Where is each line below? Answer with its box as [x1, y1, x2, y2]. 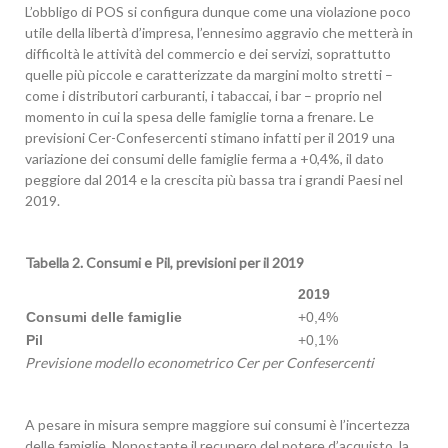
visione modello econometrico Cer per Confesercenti [47, 354, 374, 371]
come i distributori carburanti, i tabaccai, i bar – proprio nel [25, 87, 382, 104]
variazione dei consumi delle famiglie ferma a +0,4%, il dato [25, 150, 384, 167]
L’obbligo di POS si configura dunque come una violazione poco [25, 3, 411, 20]
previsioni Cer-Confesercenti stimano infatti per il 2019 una [25, 129, 395, 146]
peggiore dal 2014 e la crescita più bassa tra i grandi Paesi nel [25, 171, 403, 188]
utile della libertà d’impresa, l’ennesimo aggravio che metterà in [25, 24, 413, 41]
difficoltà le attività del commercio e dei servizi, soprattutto [25, 45, 391, 62]
